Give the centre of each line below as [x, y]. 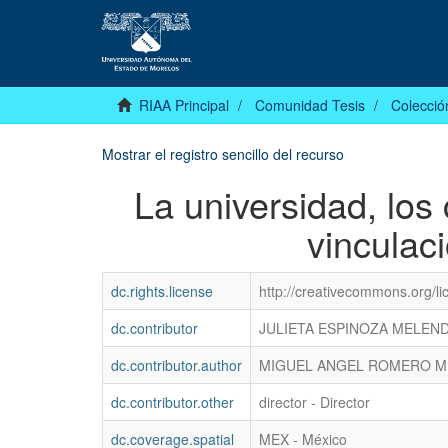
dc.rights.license [162, 291]
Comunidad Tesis [310, 105]
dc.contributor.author [176, 365]
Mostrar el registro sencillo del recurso [223, 154]
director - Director [314, 402]
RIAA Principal [184, 105]
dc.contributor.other [172, 402]
